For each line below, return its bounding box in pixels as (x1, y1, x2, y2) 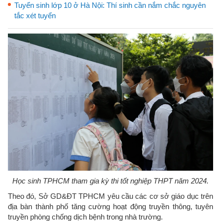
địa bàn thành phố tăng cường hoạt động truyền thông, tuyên (8, 202, 213, 211)
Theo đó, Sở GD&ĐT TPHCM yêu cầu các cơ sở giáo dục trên (8, 191, 213, 200)
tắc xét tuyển (14, 11, 56, 20)
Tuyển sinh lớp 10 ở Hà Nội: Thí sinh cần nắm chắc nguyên (14, 1, 206, 9)
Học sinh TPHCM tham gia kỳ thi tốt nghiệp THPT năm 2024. (12, 176, 209, 185)
